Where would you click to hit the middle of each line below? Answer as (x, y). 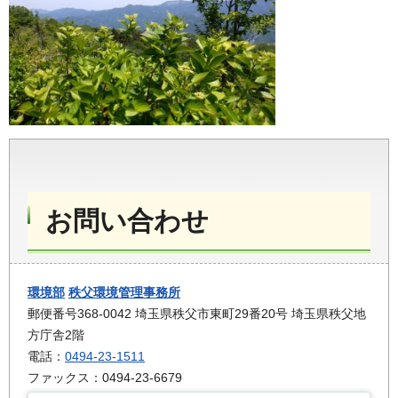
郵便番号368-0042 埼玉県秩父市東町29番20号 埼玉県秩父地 (197, 314)
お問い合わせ (127, 221)
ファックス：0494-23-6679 (105, 378)
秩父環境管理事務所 (124, 293)
